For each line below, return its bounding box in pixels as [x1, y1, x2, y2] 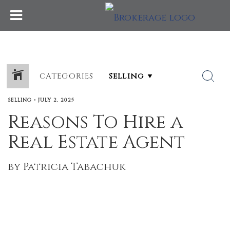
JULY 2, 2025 [38, 97, 74, 104]
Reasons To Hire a [8, 110, 183, 135]
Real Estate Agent [8, 130, 185, 155]
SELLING [8, 97, 32, 104]
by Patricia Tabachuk [8, 160, 126, 174]
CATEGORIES [39, 71, 94, 82]
